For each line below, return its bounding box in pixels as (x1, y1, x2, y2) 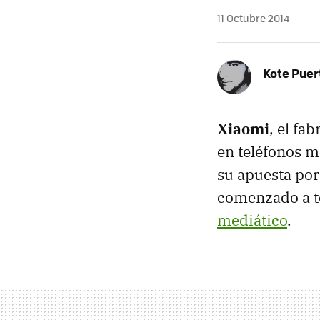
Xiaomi (217, 119, 269, 139)
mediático (217, 210, 287, 230)
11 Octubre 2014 (217, 11, 289, 25)
